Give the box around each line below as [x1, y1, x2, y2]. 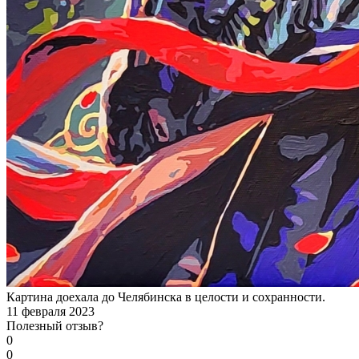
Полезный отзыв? [6, 318, 103, 333]
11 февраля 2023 [6, 304, 95, 318]
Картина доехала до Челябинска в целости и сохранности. [6, 289, 325, 304]
